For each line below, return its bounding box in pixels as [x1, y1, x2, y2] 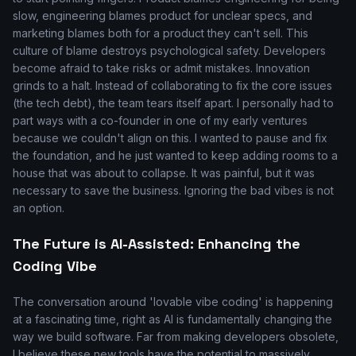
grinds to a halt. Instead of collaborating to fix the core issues [13, 79, 332, 92]
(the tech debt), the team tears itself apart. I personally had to [13, 96, 334, 110]
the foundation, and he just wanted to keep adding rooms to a [13, 149, 338, 162]
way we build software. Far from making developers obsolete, [13, 330, 339, 343]
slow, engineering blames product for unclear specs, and [13, 9, 312, 22]
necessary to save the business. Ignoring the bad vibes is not [13, 184, 334, 197]
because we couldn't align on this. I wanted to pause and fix [13, 131, 327, 145]
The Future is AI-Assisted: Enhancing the [13, 234, 300, 253]
